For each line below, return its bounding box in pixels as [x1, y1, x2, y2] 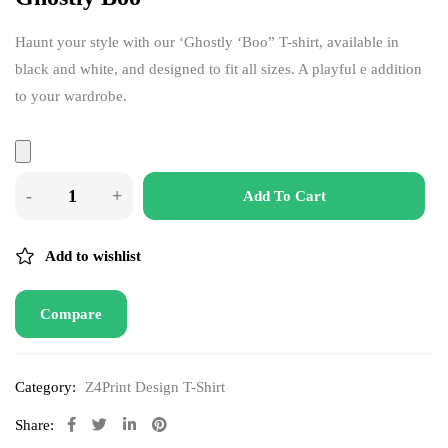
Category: [15, 378, 76, 395]
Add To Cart [242, 187, 326, 204]
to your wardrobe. [15, 87, 127, 104]
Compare [40, 305, 102, 322]
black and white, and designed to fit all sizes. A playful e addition [15, 60, 422, 77]
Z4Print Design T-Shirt [85, 378, 225, 395]
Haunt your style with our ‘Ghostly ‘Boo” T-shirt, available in [15, 33, 399, 50]
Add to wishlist [45, 247, 141, 264]
